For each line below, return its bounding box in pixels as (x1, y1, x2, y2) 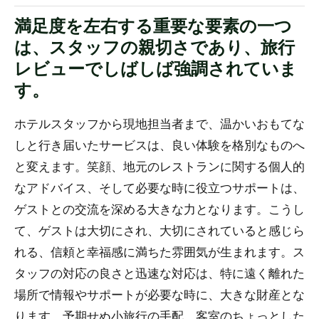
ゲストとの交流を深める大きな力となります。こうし (14, 200, 305, 217)
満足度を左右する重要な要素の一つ (14, 12, 292, 38)
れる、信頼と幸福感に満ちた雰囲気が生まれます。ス (14, 243, 305, 260)
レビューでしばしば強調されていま (14, 55, 297, 80)
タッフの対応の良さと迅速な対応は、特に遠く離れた (14, 264, 305, 281)
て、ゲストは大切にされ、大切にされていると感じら (14, 221, 305, 239)
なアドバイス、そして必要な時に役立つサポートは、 (14, 179, 305, 196)
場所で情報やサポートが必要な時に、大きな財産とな (14, 286, 305, 303)
